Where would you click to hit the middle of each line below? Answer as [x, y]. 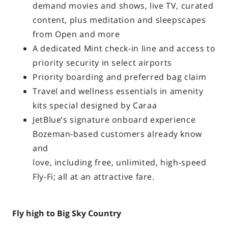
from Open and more [76, 34]
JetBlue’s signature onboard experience [114, 119]
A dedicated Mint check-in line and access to [124, 48]
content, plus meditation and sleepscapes [119, 20]
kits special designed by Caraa [95, 105]
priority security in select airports [103, 62]
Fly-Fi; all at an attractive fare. [94, 176]
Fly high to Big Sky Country [67, 213]
